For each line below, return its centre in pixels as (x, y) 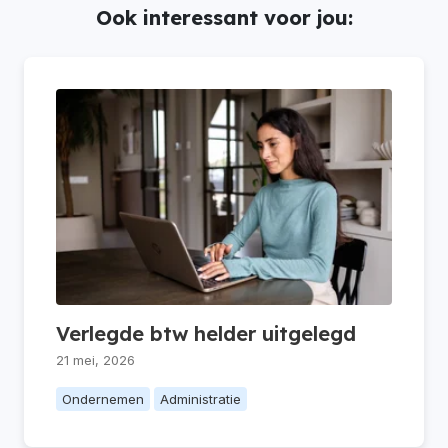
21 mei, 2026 (95, 359)
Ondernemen (103, 398)
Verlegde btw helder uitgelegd (206, 333)
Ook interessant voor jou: (224, 17)
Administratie (200, 398)
